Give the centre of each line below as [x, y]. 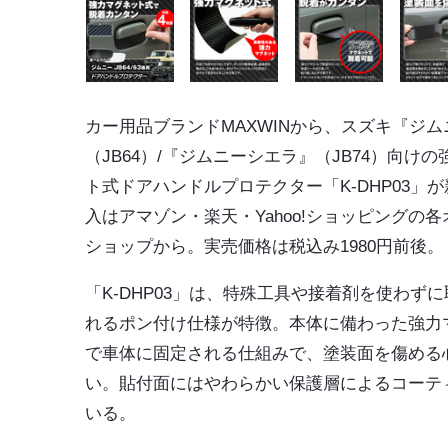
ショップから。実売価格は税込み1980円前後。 [265, 247]
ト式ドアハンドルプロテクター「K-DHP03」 [256, 187]
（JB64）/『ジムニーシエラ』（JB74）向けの [262, 157]
